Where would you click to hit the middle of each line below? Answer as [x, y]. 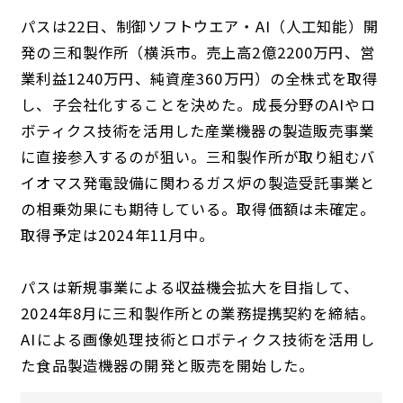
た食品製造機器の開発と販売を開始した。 [168, 366]
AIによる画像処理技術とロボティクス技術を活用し [198, 340]
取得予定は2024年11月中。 [118, 235]
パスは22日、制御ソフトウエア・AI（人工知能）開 [200, 27]
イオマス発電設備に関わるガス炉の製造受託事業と [198, 183]
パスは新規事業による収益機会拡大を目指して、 [190, 287]
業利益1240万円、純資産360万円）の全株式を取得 [200, 79]
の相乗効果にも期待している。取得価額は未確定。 [198, 209]
